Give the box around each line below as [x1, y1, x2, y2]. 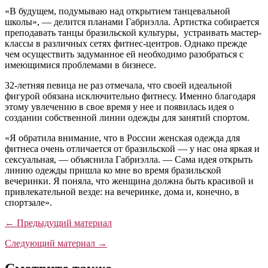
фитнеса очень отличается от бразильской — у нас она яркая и [5, 143, 260, 154]
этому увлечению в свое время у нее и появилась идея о [5, 101, 234, 112]
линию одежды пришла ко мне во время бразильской [5, 165, 221, 175]
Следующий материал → [5, 237, 107, 248]
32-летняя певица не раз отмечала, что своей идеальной [5, 80, 232, 90]
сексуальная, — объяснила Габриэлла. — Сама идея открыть [5, 154, 252, 165]
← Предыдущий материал [5, 217, 112, 228]
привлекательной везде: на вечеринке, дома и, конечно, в [5, 186, 239, 197]
